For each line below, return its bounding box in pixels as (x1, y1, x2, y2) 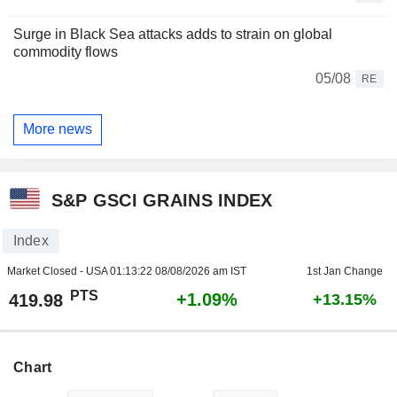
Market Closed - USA (6, 265, 110, 278)
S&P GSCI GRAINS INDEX (51, 190, 273, 210)
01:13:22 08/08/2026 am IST (109, 265, 246, 278)
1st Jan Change (306, 265, 383, 278)
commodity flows (13, 43, 118, 59)
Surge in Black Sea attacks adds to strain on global (13, 26, 332, 42)
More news (23, 121, 92, 137)
